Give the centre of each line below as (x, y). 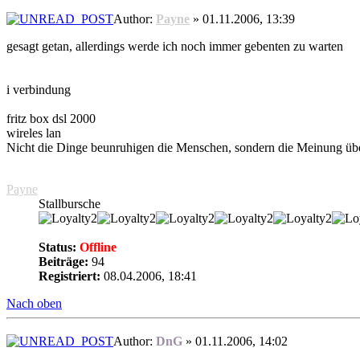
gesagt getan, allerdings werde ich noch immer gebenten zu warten (175, 47)
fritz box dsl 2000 (51, 119)
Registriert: (70, 276)
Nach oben (34, 304)
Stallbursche (70, 204)
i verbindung (39, 90)
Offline (96, 247)
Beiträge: (63, 262)
